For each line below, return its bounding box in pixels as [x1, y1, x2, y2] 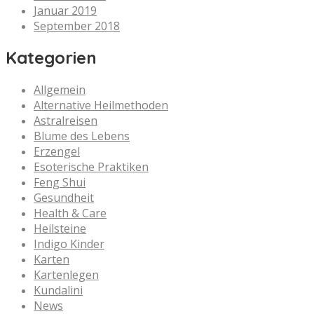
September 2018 [34, 18, 120, 34]
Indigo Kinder [34, 236, 104, 252]
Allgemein [34, 82, 86, 98]
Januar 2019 [34, 2, 97, 18]
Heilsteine [34, 221, 86, 237]
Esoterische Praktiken [34, 159, 149, 175]
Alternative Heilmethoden [34, 97, 168, 114]
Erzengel [34, 144, 80, 160]
